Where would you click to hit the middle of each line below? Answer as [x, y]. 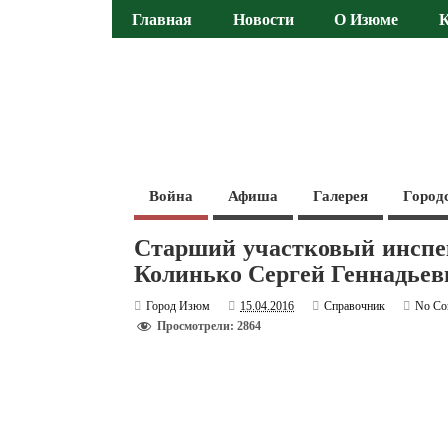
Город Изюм [178, 305]
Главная [162, 20]
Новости [263, 20]
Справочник [355, 305]
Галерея [341, 195]
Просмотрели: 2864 [209, 326]
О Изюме [366, 20]
